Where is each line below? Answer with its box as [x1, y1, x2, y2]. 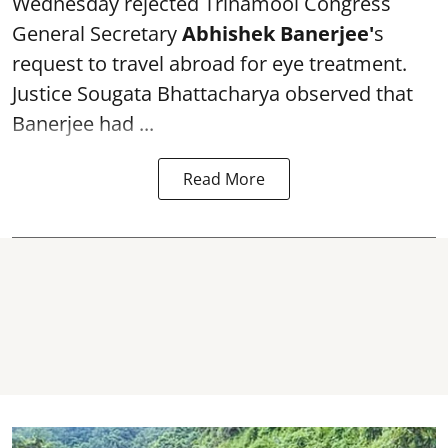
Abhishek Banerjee [182, 19, 369, 47]
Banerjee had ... [12, 109, 154, 137]
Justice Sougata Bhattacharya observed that [12, 79, 413, 107]
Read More [183, 167, 265, 190]
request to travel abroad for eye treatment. [12, 49, 407, 77]
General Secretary [12, 19, 182, 47]
